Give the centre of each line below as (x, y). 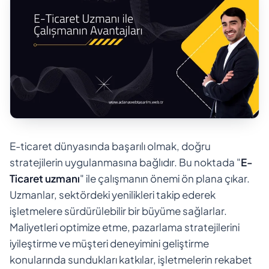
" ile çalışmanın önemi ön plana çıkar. (165, 178)
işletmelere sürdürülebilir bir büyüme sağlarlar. (118, 210)
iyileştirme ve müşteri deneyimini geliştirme (109, 243)
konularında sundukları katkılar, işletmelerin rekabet (131, 259)
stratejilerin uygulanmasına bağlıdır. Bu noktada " (125, 162)
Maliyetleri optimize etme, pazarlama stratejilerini (125, 227)
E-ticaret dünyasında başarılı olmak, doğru (110, 146)
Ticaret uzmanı (45, 178)
